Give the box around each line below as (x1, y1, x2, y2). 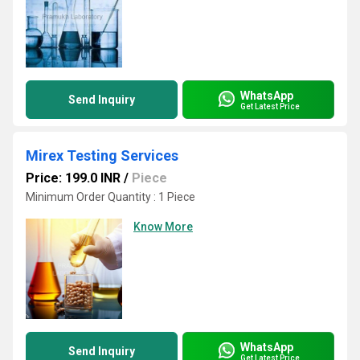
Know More (133, 220, 193, 233)
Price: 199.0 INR (26, 170, 121, 186)
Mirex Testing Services (26, 147, 178, 164)
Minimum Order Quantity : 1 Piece (26, 190, 195, 203)
